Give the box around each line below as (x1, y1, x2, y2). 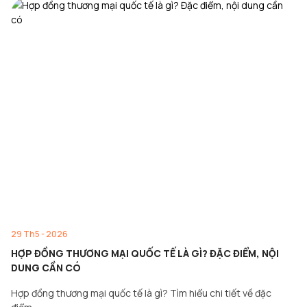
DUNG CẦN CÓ (11, 261, 81, 274)
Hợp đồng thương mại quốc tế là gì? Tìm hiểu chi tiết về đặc (11, 286, 271, 299)
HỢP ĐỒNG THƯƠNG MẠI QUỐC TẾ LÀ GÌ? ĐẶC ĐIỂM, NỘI (11, 247, 279, 260)
